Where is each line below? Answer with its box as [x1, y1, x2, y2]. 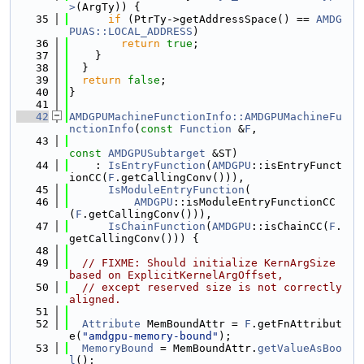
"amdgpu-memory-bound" [82, 330, 219, 342]
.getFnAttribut [251, 318, 342, 330]
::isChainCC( [251, 220, 329, 232]
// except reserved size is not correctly [82, 281, 342, 293]
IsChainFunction [108, 220, 206, 232]
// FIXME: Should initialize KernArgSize [82, 257, 336, 269]
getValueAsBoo [258, 342, 342, 354]
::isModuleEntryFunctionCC [173, 196, 336, 208]
